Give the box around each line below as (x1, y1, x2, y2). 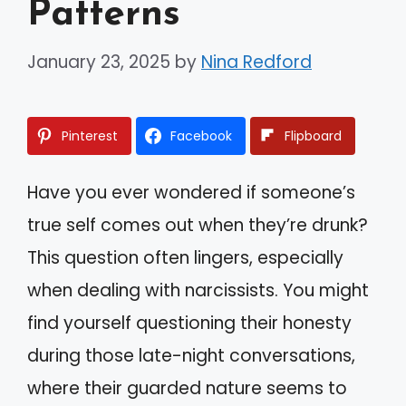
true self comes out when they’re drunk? (27, 212, 368, 237)
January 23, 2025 (27, 49, 170, 74)
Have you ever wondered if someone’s (27, 179, 355, 205)
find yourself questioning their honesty (27, 310, 352, 335)
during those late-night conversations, (27, 343, 355, 368)
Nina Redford (201, 49, 312, 74)
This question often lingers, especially (27, 245, 343, 270)
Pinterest (62, 126, 118, 145)
